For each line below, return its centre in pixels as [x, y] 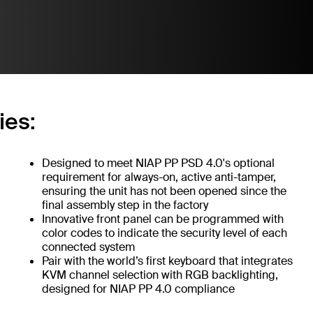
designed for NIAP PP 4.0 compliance [138, 289]
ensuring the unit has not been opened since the [164, 191]
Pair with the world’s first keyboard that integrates [167, 261]
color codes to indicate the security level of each [164, 233]
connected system [88, 247]
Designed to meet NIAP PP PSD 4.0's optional [158, 163]
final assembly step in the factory [125, 205]
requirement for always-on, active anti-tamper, [159, 177]
